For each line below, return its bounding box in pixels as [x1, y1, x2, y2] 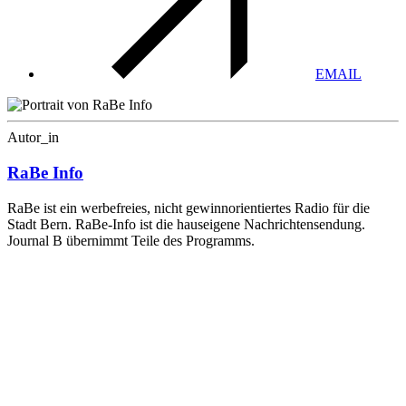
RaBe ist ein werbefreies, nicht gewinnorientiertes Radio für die [7, 199, 370, 216]
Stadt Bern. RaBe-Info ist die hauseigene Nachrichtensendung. [7, 216, 365, 232]
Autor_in [7, 130, 59, 146]
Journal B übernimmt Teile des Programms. [7, 232, 255, 248]
